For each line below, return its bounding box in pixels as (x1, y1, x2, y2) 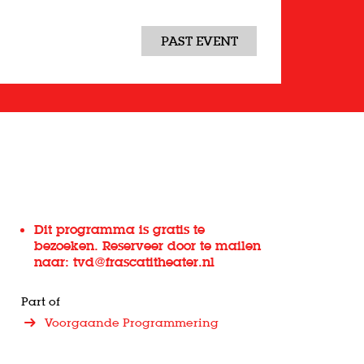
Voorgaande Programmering (44, 315, 219, 330)
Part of (21, 294, 61, 309)
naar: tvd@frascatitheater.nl (34, 253, 219, 270)
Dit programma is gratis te (34, 221, 206, 237)
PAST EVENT (160, 32, 238, 49)
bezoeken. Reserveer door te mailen (34, 237, 262, 253)
